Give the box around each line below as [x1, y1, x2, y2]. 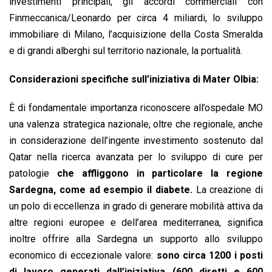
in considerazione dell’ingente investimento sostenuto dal [9, 135, 263, 147]
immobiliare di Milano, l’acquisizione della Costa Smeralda [9, 29, 263, 41]
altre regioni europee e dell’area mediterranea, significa [9, 217, 263, 229]
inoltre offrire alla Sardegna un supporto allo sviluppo [9, 233, 263, 245]
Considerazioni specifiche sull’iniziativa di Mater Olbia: [9, 73, 259, 86]
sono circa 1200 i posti [153, 250, 263, 262]
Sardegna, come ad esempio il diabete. [9, 184, 192, 196]
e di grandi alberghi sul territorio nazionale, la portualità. [9, 45, 242, 57]
